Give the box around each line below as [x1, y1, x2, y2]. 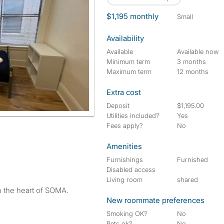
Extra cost [106, 87, 141, 97]
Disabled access [106, 165, 155, 173]
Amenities [106, 141, 142, 151]
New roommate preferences [106, 195, 204, 205]
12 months [177, 67, 209, 75]
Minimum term [106, 57, 150, 65]
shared [177, 175, 198, 183]
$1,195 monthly [106, 11, 158, 21]
